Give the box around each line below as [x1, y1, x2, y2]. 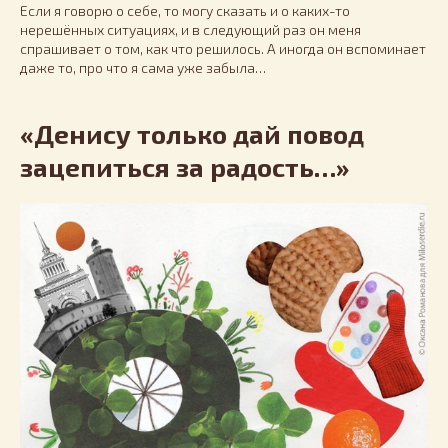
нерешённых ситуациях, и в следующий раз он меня [20, 20, 361, 38]
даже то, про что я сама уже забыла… [20, 58, 266, 76]
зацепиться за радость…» [20, 150, 349, 182]
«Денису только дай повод [20, 117, 364, 149]
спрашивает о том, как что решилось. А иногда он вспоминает [20, 39, 426, 57]
